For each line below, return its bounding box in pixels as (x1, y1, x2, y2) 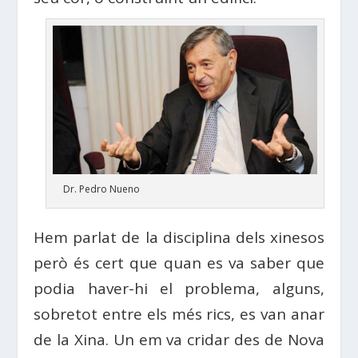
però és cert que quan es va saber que (34, 253, 324, 274)
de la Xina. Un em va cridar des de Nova (34, 329, 324, 351)
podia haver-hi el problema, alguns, (34, 278, 324, 300)
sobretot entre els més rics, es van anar (34, 304, 324, 325)
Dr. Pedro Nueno (62, 182, 140, 197)
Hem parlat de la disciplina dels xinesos (34, 227, 324, 249)
